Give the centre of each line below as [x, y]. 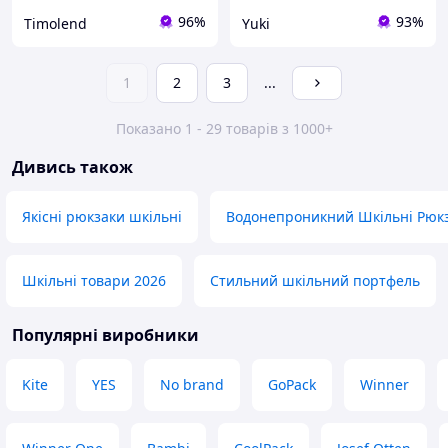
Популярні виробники [105, 335]
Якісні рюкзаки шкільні [102, 217]
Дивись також [72, 167]
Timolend [55, 23]
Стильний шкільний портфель [315, 281]
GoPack [292, 385]
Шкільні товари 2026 [94, 281]
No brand [192, 385]
